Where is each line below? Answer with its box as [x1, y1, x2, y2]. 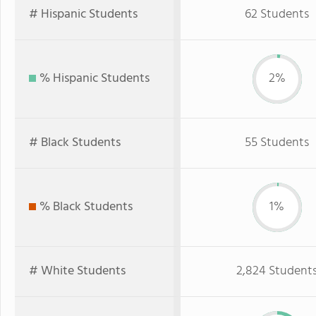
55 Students [245, 133, 309, 153]
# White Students [29, 261, 126, 281]
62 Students [245, 4, 309, 25]
